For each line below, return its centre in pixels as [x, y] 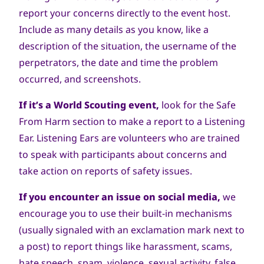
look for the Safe [197, 105]
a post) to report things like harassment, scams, [126, 246]
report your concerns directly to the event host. [125, 13]
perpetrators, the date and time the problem [118, 62]
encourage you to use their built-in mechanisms [126, 213]
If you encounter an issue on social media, [121, 197]
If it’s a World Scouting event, [89, 105]
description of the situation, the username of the [128, 46]
